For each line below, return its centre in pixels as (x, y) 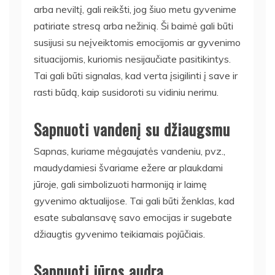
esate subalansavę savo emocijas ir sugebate (133, 217)
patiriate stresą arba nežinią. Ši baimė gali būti (134, 26)
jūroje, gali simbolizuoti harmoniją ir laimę (120, 184)
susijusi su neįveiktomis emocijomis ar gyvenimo (137, 42)
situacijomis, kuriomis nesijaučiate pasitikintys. (132, 59)
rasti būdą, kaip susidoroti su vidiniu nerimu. (126, 92)
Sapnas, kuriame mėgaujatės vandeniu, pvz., (130, 151)
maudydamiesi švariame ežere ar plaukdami (128, 168)
